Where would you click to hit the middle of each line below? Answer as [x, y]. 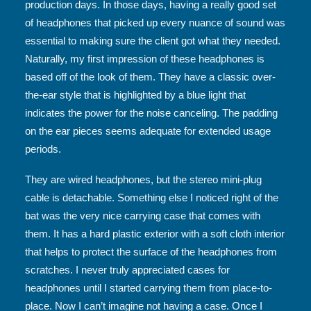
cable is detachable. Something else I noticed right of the [152, 197]
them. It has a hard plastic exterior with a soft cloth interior [155, 234]
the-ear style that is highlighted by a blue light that [135, 95]
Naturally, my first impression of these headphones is [145, 59]
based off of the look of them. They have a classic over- [150, 77]
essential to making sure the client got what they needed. [153, 41]
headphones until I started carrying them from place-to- [149, 288]
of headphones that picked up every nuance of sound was [155, 23]
